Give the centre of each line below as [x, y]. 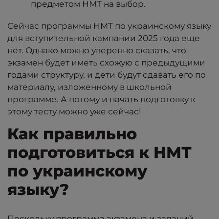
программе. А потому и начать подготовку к [101, 99]
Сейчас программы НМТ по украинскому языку [109, 26]
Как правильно [72, 133]
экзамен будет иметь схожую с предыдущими [106, 62]
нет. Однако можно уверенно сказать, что [97, 50]
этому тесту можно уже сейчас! [74, 111]
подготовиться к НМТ [99, 152]
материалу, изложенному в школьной [89, 87]
